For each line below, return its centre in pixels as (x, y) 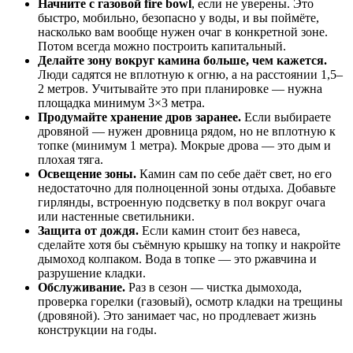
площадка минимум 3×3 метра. (121, 102)
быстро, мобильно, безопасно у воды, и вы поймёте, (178, 17)
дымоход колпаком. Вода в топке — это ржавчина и (177, 258)
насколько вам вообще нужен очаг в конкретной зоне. (183, 32)
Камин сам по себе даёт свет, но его (234, 173)
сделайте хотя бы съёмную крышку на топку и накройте (189, 244)
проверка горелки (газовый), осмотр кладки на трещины (190, 301)
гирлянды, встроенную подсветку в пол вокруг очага (182, 202)
